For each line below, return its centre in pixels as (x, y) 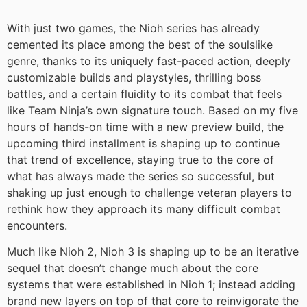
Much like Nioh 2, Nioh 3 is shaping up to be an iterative (153, 252)
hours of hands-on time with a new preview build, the (145, 126)
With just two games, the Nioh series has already (133, 28)
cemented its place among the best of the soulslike (140, 44)
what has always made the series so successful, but (141, 176)
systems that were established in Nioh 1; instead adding (151, 285)
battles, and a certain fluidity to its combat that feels (144, 94)
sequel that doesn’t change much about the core (133, 268)
